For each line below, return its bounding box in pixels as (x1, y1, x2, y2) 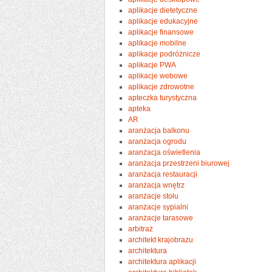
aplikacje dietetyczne (128, 5, 198, 15)
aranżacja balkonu (128, 126, 190, 135)
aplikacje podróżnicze (128, 49, 201, 58)
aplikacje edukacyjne (128, 16, 199, 25)
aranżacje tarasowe (128, 213, 194, 222)
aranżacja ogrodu (128, 137, 187, 146)
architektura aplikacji (128, 257, 197, 266)
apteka (128, 104, 151, 113)
